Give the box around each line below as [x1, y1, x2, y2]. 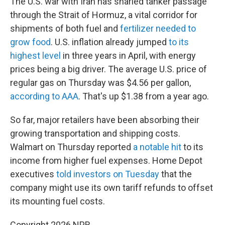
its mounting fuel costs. [10, 196, 105, 206]
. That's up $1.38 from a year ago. [78, 91, 209, 101]
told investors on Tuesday [56, 169, 159, 179]
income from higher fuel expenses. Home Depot [10, 155, 202, 166]
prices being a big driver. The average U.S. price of [10, 64, 207, 74]
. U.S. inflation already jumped [51, 37, 169, 47]
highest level [10, 50, 61, 61]
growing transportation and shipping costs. [10, 128, 180, 139]
